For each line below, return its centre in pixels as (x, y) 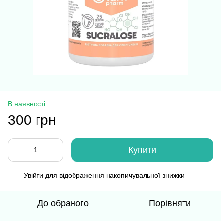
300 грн (32, 120)
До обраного (63, 203)
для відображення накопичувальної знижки (114, 175)
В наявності (27, 103)
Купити (142, 150)
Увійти (34, 175)
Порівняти (170, 203)
